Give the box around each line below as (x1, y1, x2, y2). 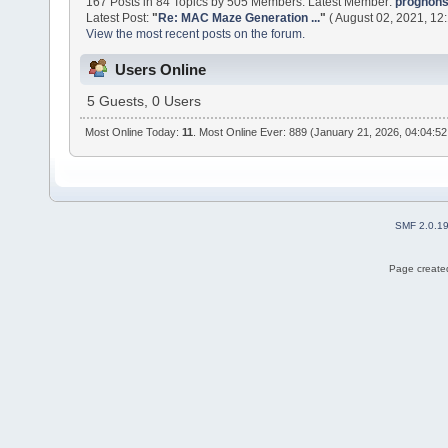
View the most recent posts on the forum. (86, 26, 306, 41)
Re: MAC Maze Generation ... (158, 10, 321, 25)
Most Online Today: (85, 126, 183, 139)
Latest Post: (86, 10, 153, 25)
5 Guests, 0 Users (86, 94, 201, 110)
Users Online (115, 61, 206, 79)
